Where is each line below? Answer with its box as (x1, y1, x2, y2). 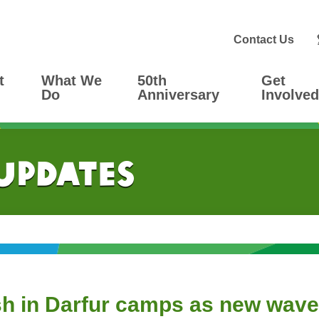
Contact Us (234, 33, 295, 46)
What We (41, 73, 103, 89)
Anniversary (137, 87, 220, 103)
